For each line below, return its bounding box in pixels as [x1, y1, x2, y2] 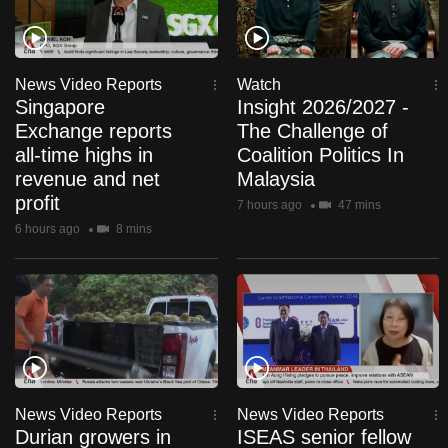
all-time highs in [15, 144, 153, 167]
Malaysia [236, 168, 315, 191]
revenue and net [15, 168, 160, 191]
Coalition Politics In [236, 144, 404, 167]
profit [15, 192, 60, 215]
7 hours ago [236, 198, 302, 213]
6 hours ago [15, 222, 80, 237]
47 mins [334, 198, 381, 213]
